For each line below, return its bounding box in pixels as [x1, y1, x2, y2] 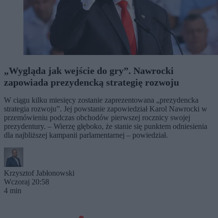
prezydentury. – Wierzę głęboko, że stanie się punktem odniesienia [4, 122, 207, 131]
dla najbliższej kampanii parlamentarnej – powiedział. [4, 131, 168, 140]
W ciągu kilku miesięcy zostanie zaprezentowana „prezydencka [4, 96, 199, 105]
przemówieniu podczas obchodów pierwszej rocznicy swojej [4, 113, 190, 122]
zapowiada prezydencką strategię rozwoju [4, 77, 179, 88]
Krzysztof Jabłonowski [4, 169, 74, 178]
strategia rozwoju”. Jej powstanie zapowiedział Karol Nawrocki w [4, 105, 207, 113]
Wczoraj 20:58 [4, 178, 49, 186]
